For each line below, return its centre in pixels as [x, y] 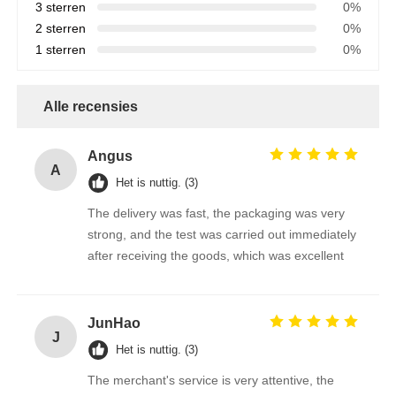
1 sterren [61, 50]
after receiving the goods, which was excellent [216, 256]
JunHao [114, 324]
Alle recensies [91, 107]
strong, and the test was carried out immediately [222, 235]
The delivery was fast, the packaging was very [217, 213]
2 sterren [61, 29]
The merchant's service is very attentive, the [211, 381]
